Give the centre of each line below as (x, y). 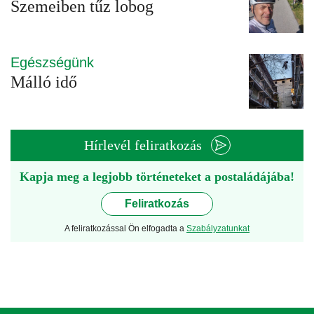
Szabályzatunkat (218, 229)
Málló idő (44, 82)
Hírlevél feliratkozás (143, 145)
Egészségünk (52, 63)
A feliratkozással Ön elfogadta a (125, 229)
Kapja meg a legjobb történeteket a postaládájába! (157, 177)
